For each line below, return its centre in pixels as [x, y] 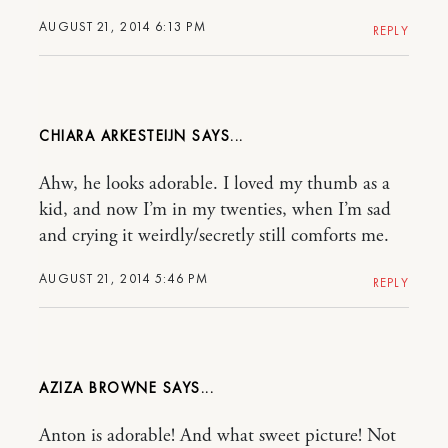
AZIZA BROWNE [98, 388]
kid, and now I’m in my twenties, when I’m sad [215, 210]
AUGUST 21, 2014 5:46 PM [123, 278]
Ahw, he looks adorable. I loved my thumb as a [214, 184]
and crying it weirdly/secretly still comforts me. [214, 236]
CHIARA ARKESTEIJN [113, 136]
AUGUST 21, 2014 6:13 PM [122, 26]
